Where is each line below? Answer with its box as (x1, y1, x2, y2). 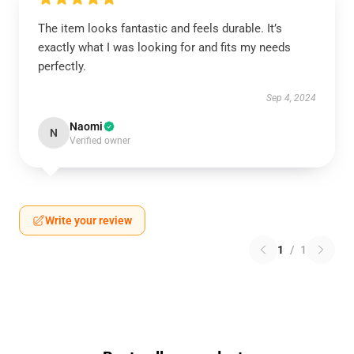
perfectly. (38, 59, 86, 73)
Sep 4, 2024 (266, 92, 316, 104)
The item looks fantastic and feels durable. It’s (38, 21, 282, 36)
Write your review (45, 214, 132, 227)
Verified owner (70, 135, 130, 146)
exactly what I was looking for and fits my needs (38, 40, 291, 55)
